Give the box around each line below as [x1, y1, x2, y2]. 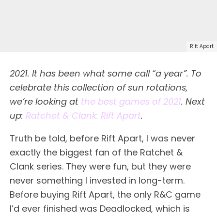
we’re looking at [10, 95, 81, 108]
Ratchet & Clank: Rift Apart [26, 109, 141, 122]
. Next [181, 95, 205, 108]
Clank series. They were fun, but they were [10, 160, 191, 172]
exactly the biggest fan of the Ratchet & [10, 146, 183, 158]
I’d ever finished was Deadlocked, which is [10, 202, 190, 215]
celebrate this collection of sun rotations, [10, 81, 188, 93]
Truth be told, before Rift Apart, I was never [10, 132, 195, 144]
